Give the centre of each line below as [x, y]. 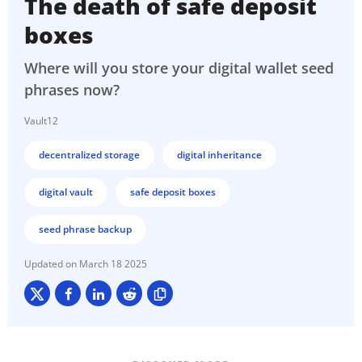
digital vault [66, 192]
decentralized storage [89, 155]
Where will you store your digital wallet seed [179, 68]
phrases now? [72, 90]
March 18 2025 [113, 264]
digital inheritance [219, 155]
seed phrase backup [85, 229]
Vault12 [41, 121]
